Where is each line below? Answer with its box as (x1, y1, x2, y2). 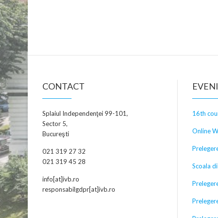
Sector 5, (42, 119, 68, 127)
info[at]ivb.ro (42, 175, 79, 183)
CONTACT (42, 80, 85, 91)
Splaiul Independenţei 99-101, (42, 109, 128, 117)
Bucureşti (42, 129, 69, 138)
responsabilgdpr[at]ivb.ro (42, 185, 115, 193)
